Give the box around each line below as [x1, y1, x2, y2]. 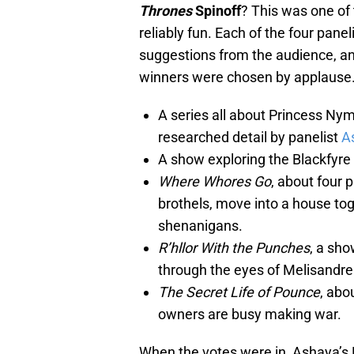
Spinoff [192, 2, 241, 20]
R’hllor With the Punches [158, 239, 310, 257]
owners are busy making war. [158, 306, 341, 323]
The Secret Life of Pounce [158, 284, 320, 301]
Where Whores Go [158, 173, 271, 190]
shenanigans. [158, 217, 243, 235]
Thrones [139, 2, 192, 20]
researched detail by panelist [158, 129, 341, 146]
